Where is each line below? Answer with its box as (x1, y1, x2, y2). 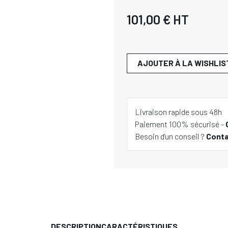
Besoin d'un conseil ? (135, 131, 206, 141)
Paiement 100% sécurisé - (135, 119, 225, 129)
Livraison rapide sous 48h (135, 107, 222, 117)
